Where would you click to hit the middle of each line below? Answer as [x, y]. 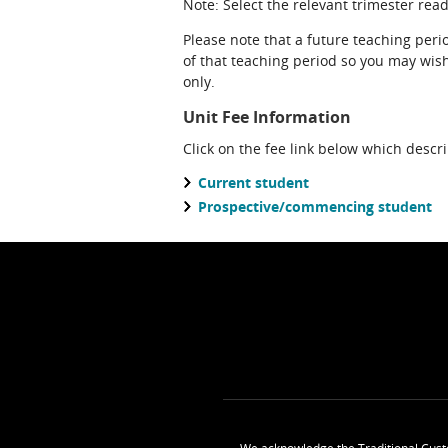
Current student [253, 182]
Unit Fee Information [267, 117]
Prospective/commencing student [315, 206]
